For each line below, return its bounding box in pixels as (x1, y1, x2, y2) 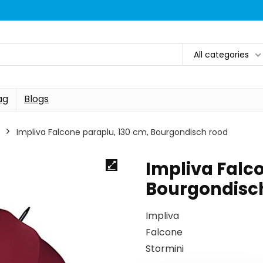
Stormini (146, 242, 184, 255)
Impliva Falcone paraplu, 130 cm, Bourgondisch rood (16, 126, 228, 138)
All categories (194, 48, 249, 60)
